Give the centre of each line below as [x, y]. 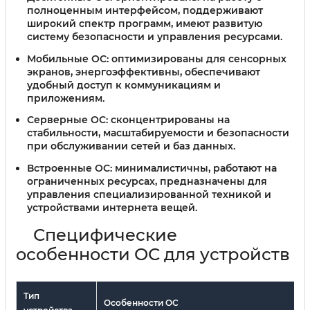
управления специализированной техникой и [149, 195]
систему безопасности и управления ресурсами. [155, 36]
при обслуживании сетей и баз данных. [131, 146]
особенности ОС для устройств [153, 255]
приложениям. [66, 98]
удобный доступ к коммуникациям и [124, 85]
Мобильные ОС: [68, 58]
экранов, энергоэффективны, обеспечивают [144, 72]
